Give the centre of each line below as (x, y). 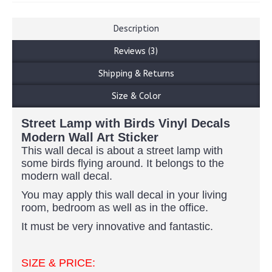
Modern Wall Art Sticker (90, 137)
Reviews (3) (136, 51)
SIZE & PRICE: (60, 263)
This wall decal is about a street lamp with (122, 151)
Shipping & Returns (136, 74)
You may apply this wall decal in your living (124, 195)
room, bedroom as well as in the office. (115, 208)
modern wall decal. (67, 176)
